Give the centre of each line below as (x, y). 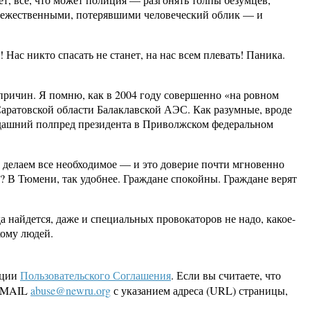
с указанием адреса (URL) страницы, (199, 291)
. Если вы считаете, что (226, 275)
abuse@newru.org (71, 291)
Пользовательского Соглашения (95, 275)
